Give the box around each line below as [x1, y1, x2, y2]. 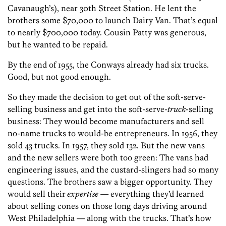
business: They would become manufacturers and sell [8, 116, 204, 127]
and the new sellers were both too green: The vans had [8, 152, 208, 163]
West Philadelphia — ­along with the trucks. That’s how [8, 213, 211, 223]
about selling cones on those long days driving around [8, 201, 207, 211]
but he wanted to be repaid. [8, 39, 108, 50]
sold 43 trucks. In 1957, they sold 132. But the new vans [8, 140, 205, 151]
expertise [66, 189, 98, 199]
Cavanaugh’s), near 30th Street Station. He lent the [8, 3, 196, 14]
